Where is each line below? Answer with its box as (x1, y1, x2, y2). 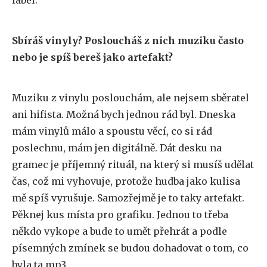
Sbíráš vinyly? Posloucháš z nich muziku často (12, 35, 244, 46)
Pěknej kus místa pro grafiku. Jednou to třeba (12, 209, 228, 221)
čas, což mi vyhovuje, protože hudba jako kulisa (12, 175, 240, 187)
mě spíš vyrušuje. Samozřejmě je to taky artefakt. (12, 192, 244, 204)
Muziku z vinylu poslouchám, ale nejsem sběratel (12, 92, 249, 104)
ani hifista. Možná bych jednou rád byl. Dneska (12, 108, 235, 120)
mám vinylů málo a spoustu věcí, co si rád (12, 125, 212, 137)
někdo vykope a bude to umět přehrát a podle (12, 225, 227, 237)
